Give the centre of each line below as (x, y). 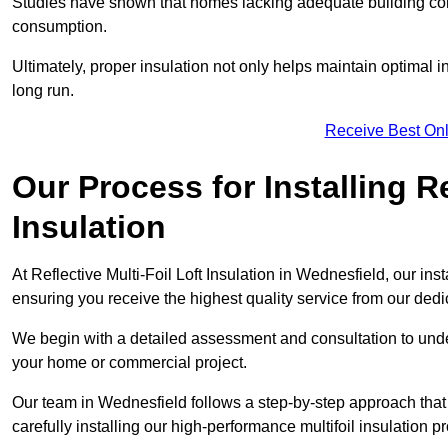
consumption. (59, 27)
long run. (43, 91)
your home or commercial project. (131, 363)
